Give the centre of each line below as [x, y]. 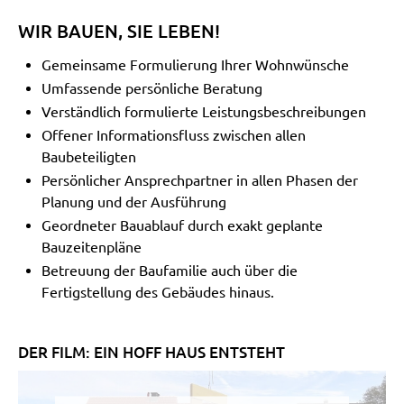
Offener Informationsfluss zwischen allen [173, 135]
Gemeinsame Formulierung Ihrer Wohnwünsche [195, 64]
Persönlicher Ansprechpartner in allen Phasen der [199, 180]
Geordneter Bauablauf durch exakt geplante [182, 225]
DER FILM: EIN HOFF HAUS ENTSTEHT [151, 352]
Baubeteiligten [88, 156]
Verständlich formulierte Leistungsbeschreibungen [203, 111]
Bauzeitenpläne [91, 247]
